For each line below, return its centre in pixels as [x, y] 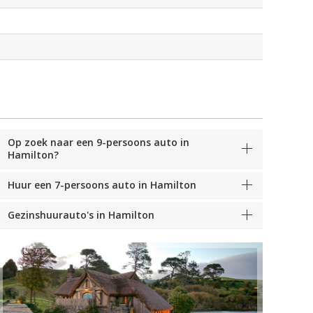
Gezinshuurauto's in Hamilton [81, 214]
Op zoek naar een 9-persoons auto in [99, 142]
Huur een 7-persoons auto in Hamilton [102, 184]
